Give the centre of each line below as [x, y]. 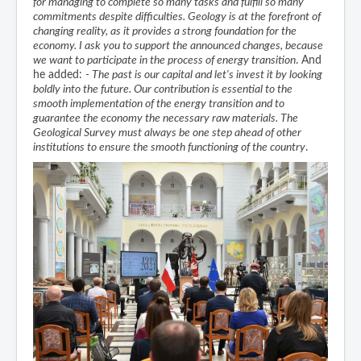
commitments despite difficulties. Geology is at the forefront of [177, 17]
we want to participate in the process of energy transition [164, 61]
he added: [59, 75]
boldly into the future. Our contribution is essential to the [163, 90]
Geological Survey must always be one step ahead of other [167, 133]
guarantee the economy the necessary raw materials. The [166, 119]
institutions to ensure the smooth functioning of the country [169, 148]
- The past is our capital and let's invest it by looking [204, 75]
